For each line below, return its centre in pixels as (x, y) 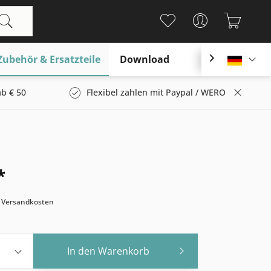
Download (145, 59)
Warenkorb (124, 251)
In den (82, 251)
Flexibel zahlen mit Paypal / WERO (156, 92)
